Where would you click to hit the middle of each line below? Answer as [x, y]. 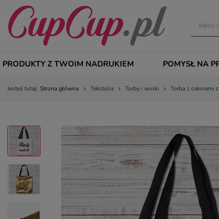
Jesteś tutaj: [22, 88]
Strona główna [59, 88]
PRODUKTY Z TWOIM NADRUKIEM [68, 64]
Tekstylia [102, 88]
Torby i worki [142, 88]
